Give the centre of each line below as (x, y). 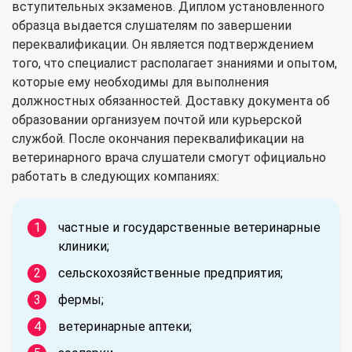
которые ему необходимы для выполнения (140, 82)
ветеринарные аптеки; (125, 326)
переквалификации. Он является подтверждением (163, 44)
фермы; (81, 299)
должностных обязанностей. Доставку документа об (171, 101)
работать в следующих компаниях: (115, 176)
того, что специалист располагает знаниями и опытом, (174, 63)
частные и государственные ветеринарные (189, 227)
